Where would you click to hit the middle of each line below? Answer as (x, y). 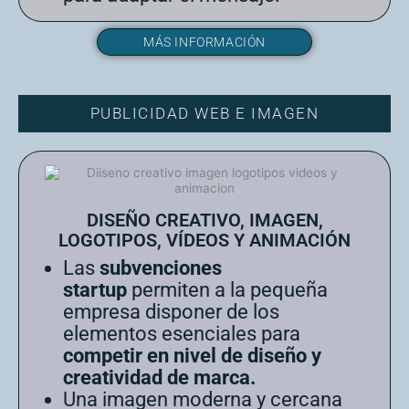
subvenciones (161, 267)
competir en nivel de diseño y (192, 355)
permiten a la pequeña (227, 289)
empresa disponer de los (171, 311)
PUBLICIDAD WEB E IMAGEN (204, 113)
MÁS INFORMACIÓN (204, 42)
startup (95, 289)
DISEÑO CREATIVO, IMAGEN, (204, 220)
